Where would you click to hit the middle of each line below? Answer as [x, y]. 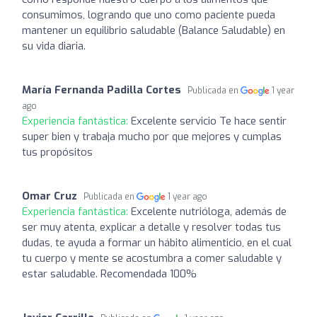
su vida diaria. [54, 46]
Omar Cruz [50, 196]
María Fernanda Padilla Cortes [102, 90]
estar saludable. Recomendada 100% [109, 273]
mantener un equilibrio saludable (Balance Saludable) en [154, 30]
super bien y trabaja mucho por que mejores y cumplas [152, 136]
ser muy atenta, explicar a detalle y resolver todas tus [151, 227]
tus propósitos [57, 152]
